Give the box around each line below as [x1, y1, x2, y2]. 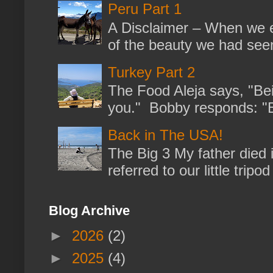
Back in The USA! [107, 126, 223, 143]
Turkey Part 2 [107, 63, 195, 80]
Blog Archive [49, 202, 130, 218]
